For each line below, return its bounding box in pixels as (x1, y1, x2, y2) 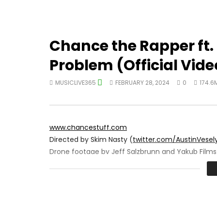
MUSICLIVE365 (55, 78, 97, 87)
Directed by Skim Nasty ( (49, 134, 133, 144)
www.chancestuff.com (49, 122, 127, 132)
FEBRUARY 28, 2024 (115, 78, 170, 87)
